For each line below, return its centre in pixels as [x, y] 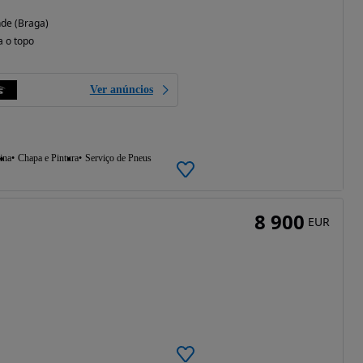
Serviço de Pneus [118, 158]
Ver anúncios [121, 89]
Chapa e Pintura [48, 158]
